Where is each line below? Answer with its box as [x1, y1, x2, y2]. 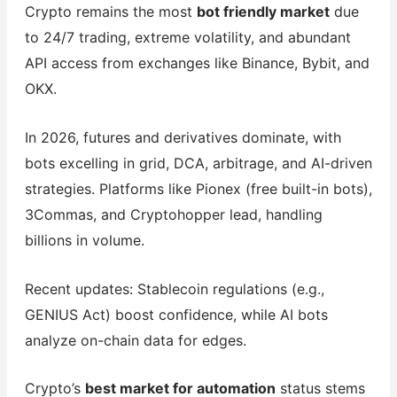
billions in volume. [24, 230, 144, 249]
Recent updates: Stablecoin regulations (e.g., [24, 279, 324, 298]
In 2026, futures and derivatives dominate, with [24, 128, 341, 146]
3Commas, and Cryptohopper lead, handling [24, 205, 323, 223]
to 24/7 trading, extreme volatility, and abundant [24, 28, 351, 47]
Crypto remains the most [24, 3, 197, 21]
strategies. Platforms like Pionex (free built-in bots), [24, 179, 372, 198]
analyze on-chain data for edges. [24, 331, 246, 349]
